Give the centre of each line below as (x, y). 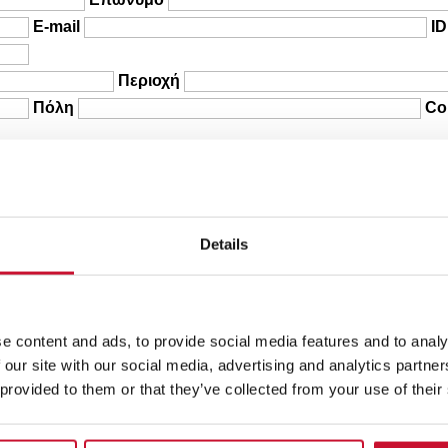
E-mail (57, 27)
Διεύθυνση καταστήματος (242, 235)
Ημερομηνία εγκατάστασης (136, 208)
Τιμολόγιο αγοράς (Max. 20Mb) (261, 264)
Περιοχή (149, 81)
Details (224, 244)
